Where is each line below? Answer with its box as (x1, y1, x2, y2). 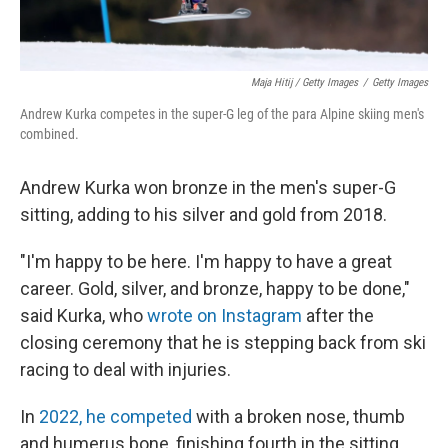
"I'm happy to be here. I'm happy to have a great (20, 251, 392, 272)
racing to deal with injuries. (20, 359, 231, 380)
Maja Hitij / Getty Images (251, 76, 358, 89)
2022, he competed (39, 406, 192, 427)
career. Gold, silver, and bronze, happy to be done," (20, 278, 410, 299)
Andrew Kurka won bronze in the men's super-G (20, 177, 396, 198)
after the (302, 305, 374, 326)
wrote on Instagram (147, 305, 302, 326)
